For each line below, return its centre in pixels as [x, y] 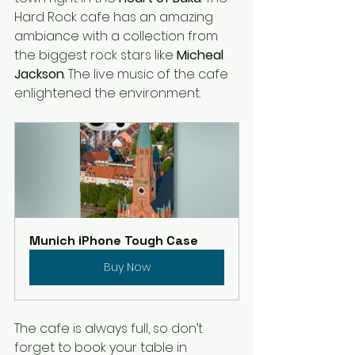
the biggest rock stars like [95, 55]
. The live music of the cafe [148, 74]
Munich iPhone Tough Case [114, 241]
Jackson [39, 74]
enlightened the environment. [109, 94]
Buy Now [127, 267]
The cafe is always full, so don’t [110, 329]
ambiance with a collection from [118, 36]
